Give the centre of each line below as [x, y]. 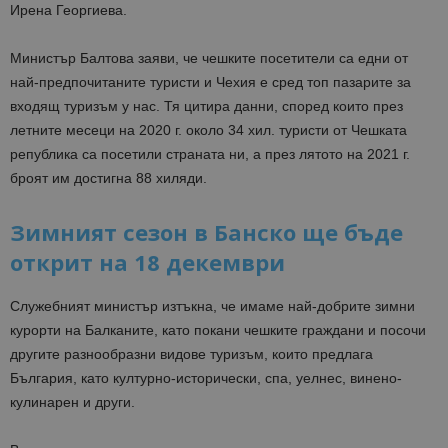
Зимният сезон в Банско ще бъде [206, 232]
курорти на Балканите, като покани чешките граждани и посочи [218, 330]
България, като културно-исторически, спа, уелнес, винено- [206, 378]
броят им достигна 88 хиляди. [108, 178]
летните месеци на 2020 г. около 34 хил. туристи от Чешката [208, 130]
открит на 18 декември [147, 262]
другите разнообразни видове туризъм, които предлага [191, 354]
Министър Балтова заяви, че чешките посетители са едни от [209, 58]
